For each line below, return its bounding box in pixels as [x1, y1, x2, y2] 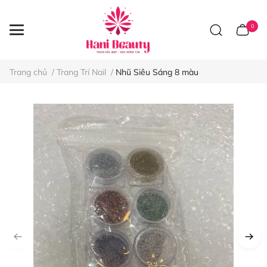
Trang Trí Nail [57, 67, 106, 77]
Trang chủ [10, 67, 47, 77]
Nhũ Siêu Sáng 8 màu [116, 67, 198, 77]
